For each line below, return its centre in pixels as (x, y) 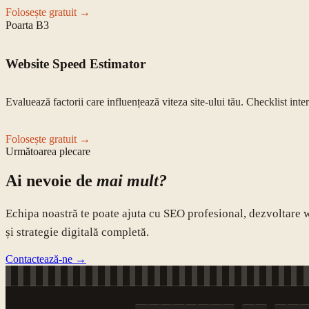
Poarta (21, 26)
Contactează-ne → (46, 259)
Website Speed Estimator (76, 64)
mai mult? (132, 180)
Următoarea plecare (48, 151)
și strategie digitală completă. (77, 232)
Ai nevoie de (51, 180)
